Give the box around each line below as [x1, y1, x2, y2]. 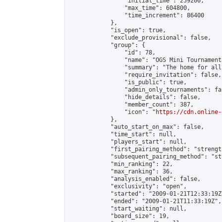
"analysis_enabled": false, [69, 175, 201, 182]
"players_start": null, [69, 138, 187, 145]
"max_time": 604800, [69, 4, 190, 11]
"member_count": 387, [69, 101, 194, 108]
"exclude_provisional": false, [69, 34, 211, 41]
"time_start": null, [69, 131, 176, 138]
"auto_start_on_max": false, [69, 123, 204, 130]
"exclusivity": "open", [69, 183, 187, 190]
